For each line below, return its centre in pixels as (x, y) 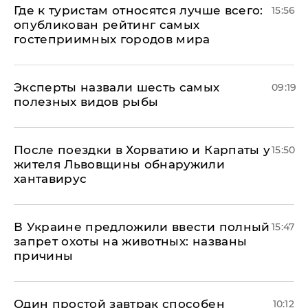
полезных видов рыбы (86, 101)
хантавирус (51, 178)
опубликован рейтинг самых (107, 24)
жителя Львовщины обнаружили (120, 164)
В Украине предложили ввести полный (142, 227)
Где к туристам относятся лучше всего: (139, 10)
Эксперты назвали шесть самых (117, 87)
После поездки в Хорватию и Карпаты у (142, 150)
